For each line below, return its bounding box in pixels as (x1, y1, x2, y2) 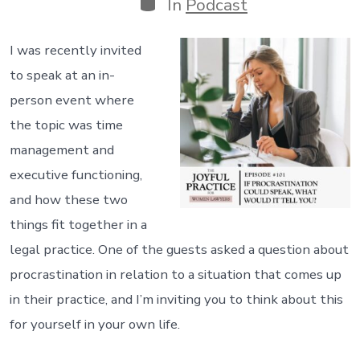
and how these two (9, 190, 128, 210)
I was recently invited (9, 41, 141, 60)
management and (9, 141, 114, 160)
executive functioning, (9, 166, 142, 185)
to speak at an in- (9, 66, 115, 85)
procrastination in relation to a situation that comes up (9, 265, 342, 284)
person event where (9, 91, 134, 110)
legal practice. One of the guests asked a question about (9, 240, 349, 260)
